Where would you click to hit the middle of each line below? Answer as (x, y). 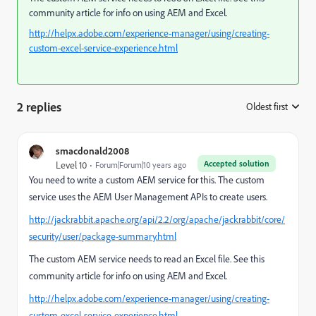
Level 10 (71, 165)
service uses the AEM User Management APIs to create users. (149, 197)
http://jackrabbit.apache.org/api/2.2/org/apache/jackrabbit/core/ (157, 219)
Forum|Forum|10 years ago (141, 165)
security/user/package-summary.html (103, 236)
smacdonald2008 (92, 151)
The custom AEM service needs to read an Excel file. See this (147, 259)
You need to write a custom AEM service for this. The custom (147, 180)
